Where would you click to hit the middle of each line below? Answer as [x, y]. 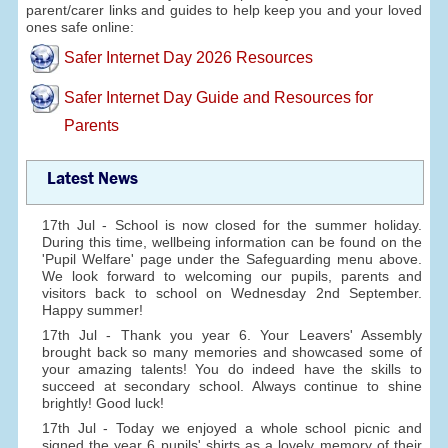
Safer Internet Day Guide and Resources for [218, 97]
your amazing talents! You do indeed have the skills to [231, 368]
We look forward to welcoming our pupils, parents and [231, 276]
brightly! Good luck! [102, 402]
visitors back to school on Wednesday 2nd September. [231, 293]
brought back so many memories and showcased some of [231, 351]
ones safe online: [80, 27]
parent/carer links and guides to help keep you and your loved [224, 10]
